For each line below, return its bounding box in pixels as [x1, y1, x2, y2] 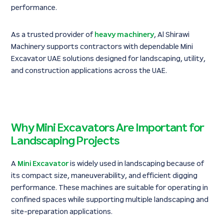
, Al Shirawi [154, 31, 190, 39]
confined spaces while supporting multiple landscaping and [11, 196, 209, 204]
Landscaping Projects [11, 135, 119, 148]
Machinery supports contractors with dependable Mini [11, 43, 193, 51]
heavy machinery [93, 31, 154, 39]
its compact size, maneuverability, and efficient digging [11, 172, 198, 180]
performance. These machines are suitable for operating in [11, 184, 208, 192]
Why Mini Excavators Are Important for [11, 122, 204, 135]
